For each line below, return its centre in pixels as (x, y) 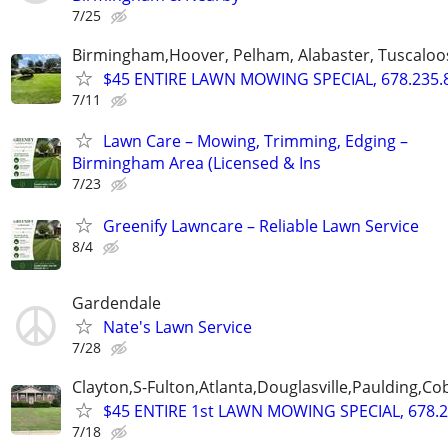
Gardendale (116, 302)
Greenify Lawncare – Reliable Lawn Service (261, 225)
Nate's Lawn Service (177, 326)
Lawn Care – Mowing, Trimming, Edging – (255, 141)
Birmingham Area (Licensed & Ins (196, 163)
